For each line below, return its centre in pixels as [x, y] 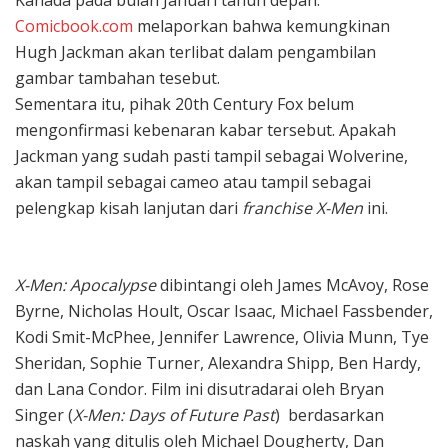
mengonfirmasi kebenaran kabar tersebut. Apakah [205, 129]
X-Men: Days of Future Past [174, 414]
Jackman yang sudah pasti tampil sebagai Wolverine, [211, 155]
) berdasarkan [329, 414]
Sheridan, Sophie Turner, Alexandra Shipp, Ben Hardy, [218, 362]
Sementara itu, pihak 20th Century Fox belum [184, 103]
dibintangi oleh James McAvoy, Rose [292, 284]
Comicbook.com [74, 25]
